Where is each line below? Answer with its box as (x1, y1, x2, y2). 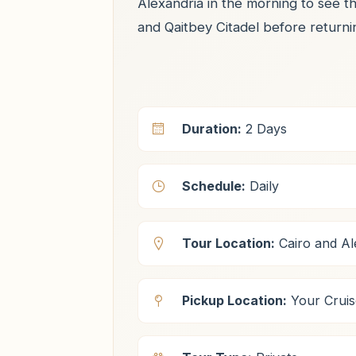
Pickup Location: (182, 292, 287, 308)
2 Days (242, 121, 287, 137)
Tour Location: (182, 235, 275, 251)
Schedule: (182, 178, 246, 194)
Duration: (182, 121, 242, 137)
